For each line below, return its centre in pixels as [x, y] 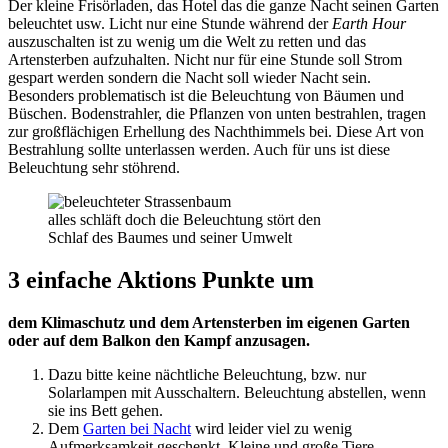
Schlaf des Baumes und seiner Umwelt [170, 237]
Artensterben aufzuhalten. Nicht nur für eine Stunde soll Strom [205, 59]
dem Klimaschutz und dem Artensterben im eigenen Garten [209, 322]
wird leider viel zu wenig [271, 428]
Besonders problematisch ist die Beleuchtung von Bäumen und [206, 95]
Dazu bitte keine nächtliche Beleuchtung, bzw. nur [207, 374]
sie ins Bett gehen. [105, 410]
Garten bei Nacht [137, 428]
